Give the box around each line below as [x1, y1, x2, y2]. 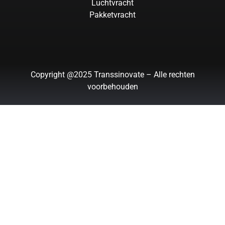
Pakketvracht [89, 10, 136, 20]
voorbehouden [87, 81, 138, 91]
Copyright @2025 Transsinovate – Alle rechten [30, 69, 195, 79]
